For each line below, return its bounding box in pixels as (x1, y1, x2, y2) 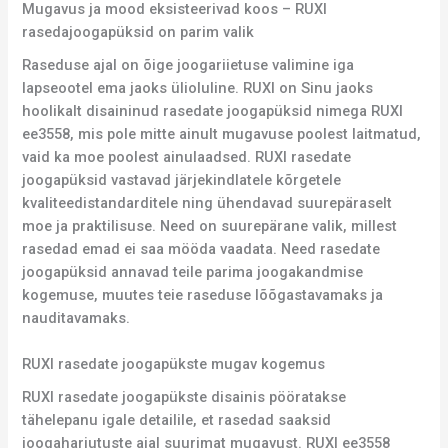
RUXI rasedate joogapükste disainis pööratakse (22, 388, 347, 407)
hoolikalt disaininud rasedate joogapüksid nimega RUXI (22, 101, 404, 120)
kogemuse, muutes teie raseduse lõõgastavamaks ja (22, 285, 384, 304)
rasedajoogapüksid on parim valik (22, 22, 255, 41)
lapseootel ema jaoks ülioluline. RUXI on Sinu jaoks (22, 78, 374, 97)
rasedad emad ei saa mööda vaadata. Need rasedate (22, 239, 381, 258)
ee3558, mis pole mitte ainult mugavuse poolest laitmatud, (22, 124, 422, 143)
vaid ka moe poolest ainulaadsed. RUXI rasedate (22, 147, 352, 166)
